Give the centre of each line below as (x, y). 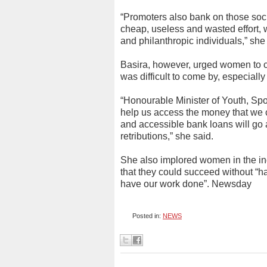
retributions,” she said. (167, 136)
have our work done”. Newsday (186, 184)
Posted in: (148, 216)
